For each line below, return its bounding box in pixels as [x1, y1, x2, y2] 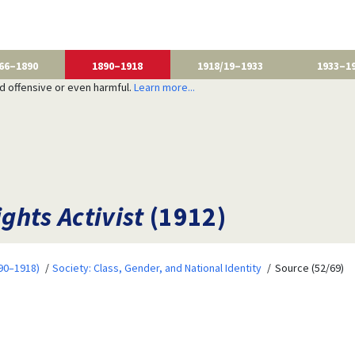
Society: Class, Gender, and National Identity [52, 260, 262, 275]
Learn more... [133, 79, 195, 94]
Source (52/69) [274, 260, 344, 275]
